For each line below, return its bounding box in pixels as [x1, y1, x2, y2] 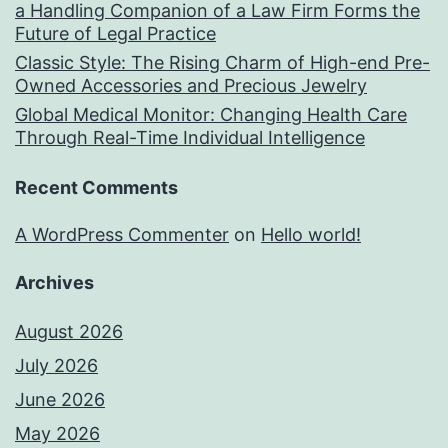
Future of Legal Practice [15, 23, 216, 45]
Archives [15, 272, 94, 294]
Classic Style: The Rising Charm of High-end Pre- [15, 52, 430, 74]
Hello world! [261, 224, 361, 246]
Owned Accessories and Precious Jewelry [15, 75, 367, 97]
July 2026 [15, 355, 98, 377]
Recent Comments [15, 177, 178, 199]
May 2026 [15, 423, 100, 445]
